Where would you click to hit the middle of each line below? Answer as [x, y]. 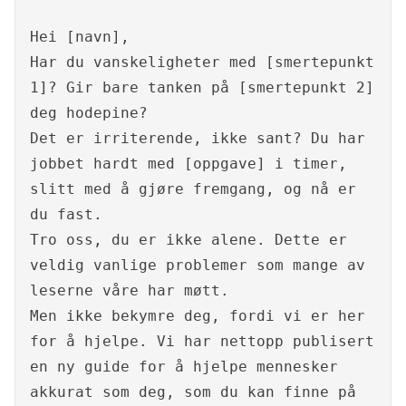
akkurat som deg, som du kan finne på [193, 392]
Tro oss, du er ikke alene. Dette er [188, 240]
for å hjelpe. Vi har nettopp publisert [202, 342]
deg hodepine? [89, 113]
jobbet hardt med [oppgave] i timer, [188, 164]
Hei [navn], [80, 37]
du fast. [66, 215]
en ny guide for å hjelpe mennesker [184, 367]
